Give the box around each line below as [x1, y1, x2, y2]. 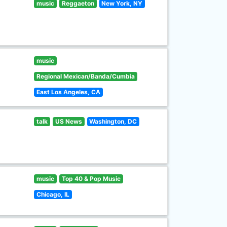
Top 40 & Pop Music [61, 175, 121, 182]
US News [55, 118, 82, 125]
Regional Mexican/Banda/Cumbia [36, 72, 135, 80]
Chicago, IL [36, 191, 70, 198]
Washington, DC [89, 118, 137, 125]
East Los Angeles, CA [36, 88, 101, 96]
